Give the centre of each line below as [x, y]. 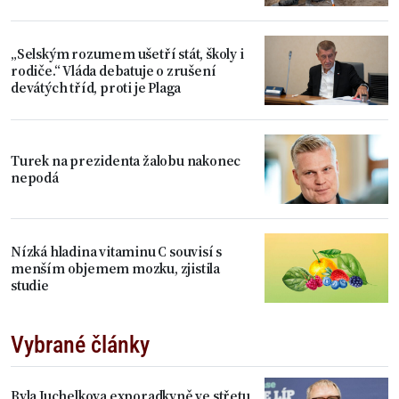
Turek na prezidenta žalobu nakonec [126, 161]
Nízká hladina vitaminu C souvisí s [117, 251]
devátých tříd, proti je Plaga [96, 87]
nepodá [35, 178]
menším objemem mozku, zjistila [116, 268]
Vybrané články [80, 345]
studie [30, 285]
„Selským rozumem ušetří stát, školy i [127, 53]
